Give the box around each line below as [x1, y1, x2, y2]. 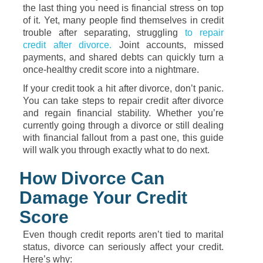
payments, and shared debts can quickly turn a [23, 52, 224, 62]
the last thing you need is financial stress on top [23, 3, 224, 13]
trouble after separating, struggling [23, 28, 178, 38]
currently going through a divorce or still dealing [23, 120, 224, 130]
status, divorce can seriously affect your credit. [23, 242, 224, 252]
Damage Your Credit [19, 188, 187, 207]
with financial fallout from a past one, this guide [23, 133, 224, 143]
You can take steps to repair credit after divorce [23, 96, 224, 106]
